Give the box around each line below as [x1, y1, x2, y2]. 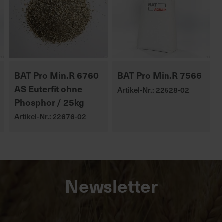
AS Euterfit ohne [14, 82, 82, 95]
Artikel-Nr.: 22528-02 [117, 84, 189, 95]
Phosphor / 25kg [14, 96, 84, 108]
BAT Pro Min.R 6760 [14, 69, 99, 81]
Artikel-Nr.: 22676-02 [14, 111, 86, 122]
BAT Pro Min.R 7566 [117, 69, 202, 81]
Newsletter [64, 173, 158, 198]
